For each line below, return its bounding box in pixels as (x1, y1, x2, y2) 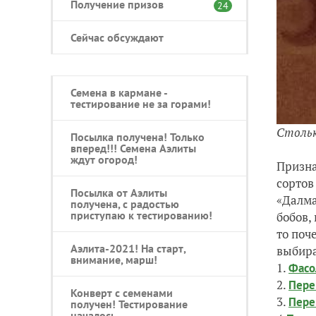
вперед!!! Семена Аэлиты (71, 140, 196, 155)
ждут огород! (71, 152, 138, 166)
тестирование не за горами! (71, 96, 211, 111)
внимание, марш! (71, 252, 157, 267)
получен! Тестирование (71, 296, 188, 311)
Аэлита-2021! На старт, (71, 241, 186, 255)
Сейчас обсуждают (71, 30, 164, 44)
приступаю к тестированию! (71, 207, 212, 222)
